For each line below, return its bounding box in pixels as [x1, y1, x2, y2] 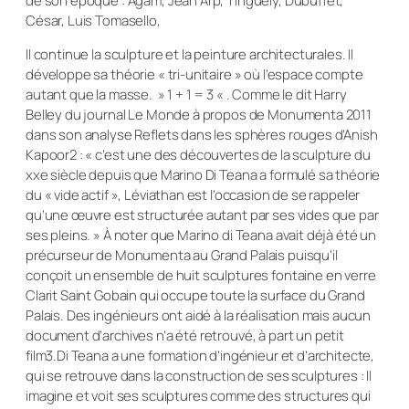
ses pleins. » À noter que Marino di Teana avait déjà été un [26, 225, 377, 245]
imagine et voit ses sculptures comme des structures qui [26, 385, 371, 405]
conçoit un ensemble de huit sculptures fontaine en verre [26, 265, 376, 285]
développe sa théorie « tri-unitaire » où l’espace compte [26, 64, 363, 84]
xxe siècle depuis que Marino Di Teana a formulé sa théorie [26, 164, 381, 184]
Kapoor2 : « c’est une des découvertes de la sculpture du [26, 144, 371, 164]
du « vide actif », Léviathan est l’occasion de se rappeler [26, 184, 361, 204]
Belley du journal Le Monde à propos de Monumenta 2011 [26, 104, 372, 124]
